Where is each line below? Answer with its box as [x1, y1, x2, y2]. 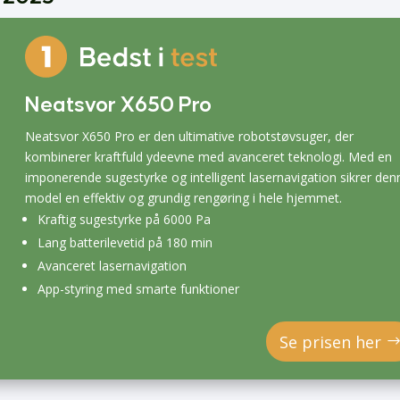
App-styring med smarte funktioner [37, 279, 240, 297]
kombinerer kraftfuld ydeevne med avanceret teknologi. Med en [25, 147, 393, 165]
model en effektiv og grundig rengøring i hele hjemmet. [25, 188, 343, 206]
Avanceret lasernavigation [37, 256, 187, 274]
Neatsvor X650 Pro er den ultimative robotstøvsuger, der [25, 127, 354, 145]
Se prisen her [279, 330, 381, 353]
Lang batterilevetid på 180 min [37, 233, 213, 251]
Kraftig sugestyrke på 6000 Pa [37, 210, 212, 228]
